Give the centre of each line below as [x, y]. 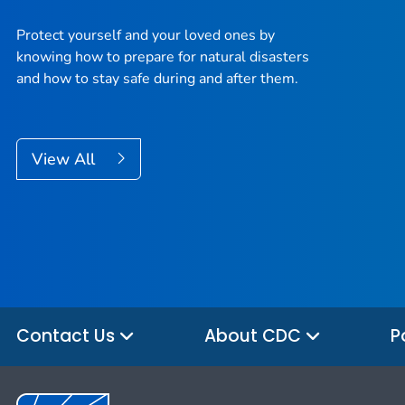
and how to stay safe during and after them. [157, 79]
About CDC [255, 336]
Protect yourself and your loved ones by [146, 36]
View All [66, 160]
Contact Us [68, 336]
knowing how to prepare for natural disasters [163, 57]
